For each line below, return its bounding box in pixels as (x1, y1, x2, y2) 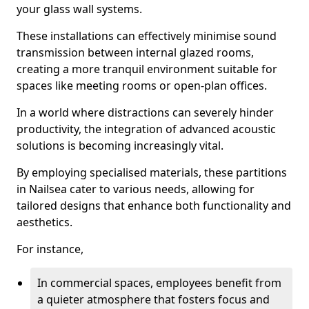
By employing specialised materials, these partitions (17, 165, 287, 180)
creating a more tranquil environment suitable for (17, 61, 277, 77)
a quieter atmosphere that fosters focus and (37, 292, 270, 307)
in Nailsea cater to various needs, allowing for (17, 181, 255, 197)
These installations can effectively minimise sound (17, 28, 277, 43)
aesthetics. (17, 215, 72, 230)
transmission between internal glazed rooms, (17, 45, 254, 60)
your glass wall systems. (17, 1, 142, 17)
